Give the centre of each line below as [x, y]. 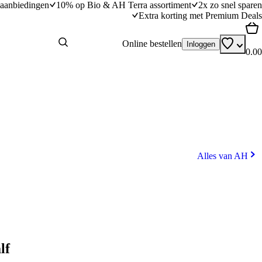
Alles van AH [223, 156]
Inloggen [201, 44]
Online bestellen [152, 44]
